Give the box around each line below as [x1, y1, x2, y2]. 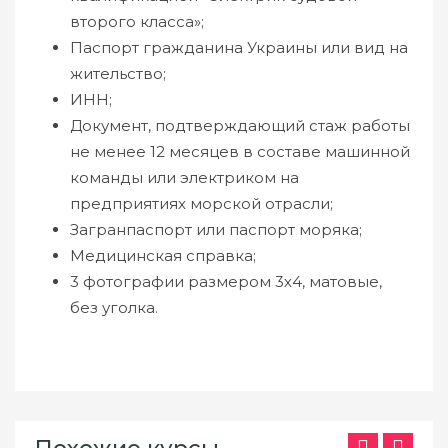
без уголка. [70, 298, 158, 317]
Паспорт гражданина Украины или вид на [70, 38, 408, 57]
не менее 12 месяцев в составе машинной [70, 142, 410, 161]
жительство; [70, 64, 166, 83]
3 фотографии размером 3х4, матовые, [70, 272, 382, 291]
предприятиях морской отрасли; [70, 194, 333, 213]
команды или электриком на [70, 168, 299, 187]
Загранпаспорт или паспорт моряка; [70, 220, 362, 239]
